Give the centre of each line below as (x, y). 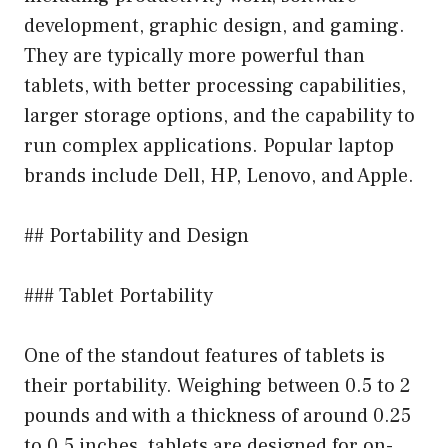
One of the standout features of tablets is (204, 355)
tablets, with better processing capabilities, (215, 85)
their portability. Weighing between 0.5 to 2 (217, 385)
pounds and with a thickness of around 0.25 (217, 415)
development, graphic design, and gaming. (214, 25)
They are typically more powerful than (194, 55)
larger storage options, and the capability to (219, 115)
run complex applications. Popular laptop (209, 145)
